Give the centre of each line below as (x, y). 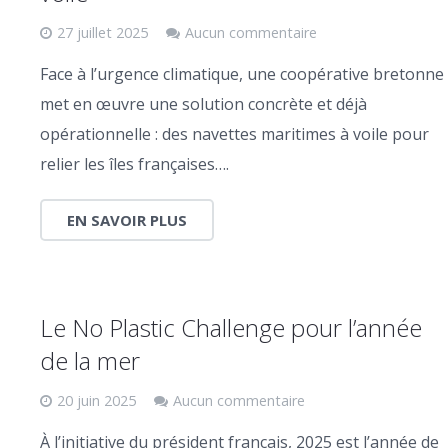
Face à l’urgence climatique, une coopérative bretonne (242, 73)
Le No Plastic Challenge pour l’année (231, 327)
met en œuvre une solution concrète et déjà (203, 103)
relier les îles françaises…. (134, 163)
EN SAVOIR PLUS (127, 219)
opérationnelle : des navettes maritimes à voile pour (234, 133)
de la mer (90, 360)
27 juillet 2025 (102, 32)
